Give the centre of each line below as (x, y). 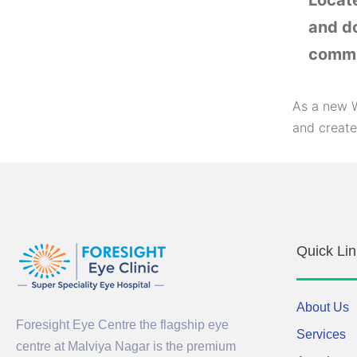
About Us (322, 307)
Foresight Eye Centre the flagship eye (122, 325)
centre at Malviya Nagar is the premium (126, 346)
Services (321, 334)
